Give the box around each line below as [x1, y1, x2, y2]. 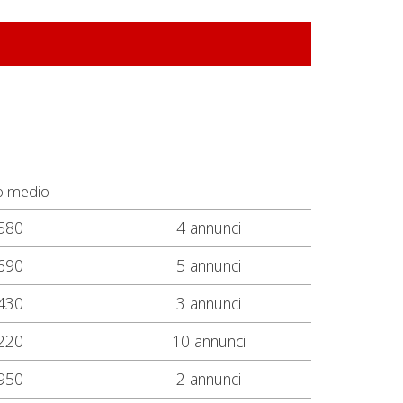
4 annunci [176, 217, 241, 238]
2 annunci [176, 368, 241, 390]
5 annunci [176, 255, 241, 276]
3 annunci [176, 292, 241, 314]
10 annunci [172, 330, 246, 352]
